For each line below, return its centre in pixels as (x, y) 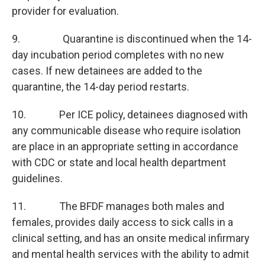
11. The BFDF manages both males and (118, 206)
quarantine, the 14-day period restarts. (101, 87)
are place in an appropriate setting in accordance (125, 146)
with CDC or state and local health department (119, 162)
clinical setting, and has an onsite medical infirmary (131, 238)
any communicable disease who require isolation (126, 130)
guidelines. (37, 178)
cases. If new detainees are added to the (107, 71)
